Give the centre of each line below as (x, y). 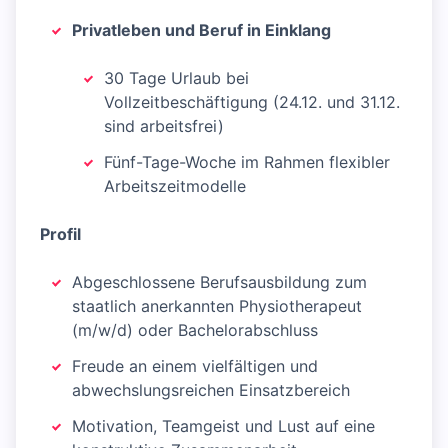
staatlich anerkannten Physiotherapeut (217, 306)
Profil (60, 234)
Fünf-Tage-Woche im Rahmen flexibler (247, 162)
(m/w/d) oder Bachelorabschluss (195, 330)
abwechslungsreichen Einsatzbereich (211, 390)
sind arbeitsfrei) (164, 126)
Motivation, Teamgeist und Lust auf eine (223, 426)
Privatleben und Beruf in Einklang (201, 30)
